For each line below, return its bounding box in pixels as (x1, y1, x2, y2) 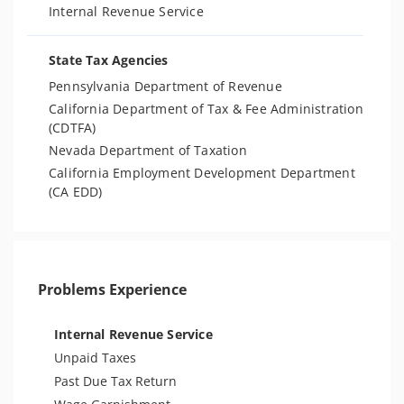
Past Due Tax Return (54, 372, 177, 390)
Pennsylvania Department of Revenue (49, 78, 282, 95)
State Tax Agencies (49, 51, 169, 69)
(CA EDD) (49, 183, 103, 200)
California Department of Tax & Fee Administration (49, 100, 363, 117)
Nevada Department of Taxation (49, 142, 247, 159)
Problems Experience (38, 280, 187, 299)
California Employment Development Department (49, 164, 355, 181)
